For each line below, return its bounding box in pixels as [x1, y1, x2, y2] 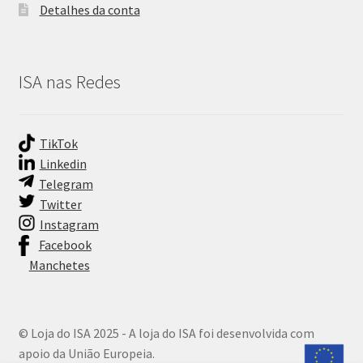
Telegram [38, 175, 93, 192]
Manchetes [28, 256, 90, 273]
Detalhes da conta [39, 2, 140, 19]
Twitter [39, 195, 82, 212]
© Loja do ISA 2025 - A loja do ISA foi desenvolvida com [18, 325, 314, 342]
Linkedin [39, 155, 87, 172]
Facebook [38, 236, 92, 253]
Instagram [39, 216, 99, 233]
